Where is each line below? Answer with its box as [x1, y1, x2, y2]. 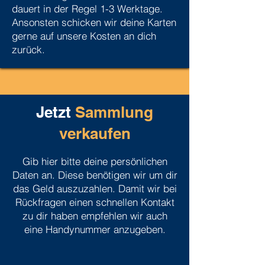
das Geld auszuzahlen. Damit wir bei [12, 182, 177, 195]
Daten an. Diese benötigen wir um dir [12, 169, 177, 181]
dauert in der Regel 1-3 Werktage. [12, 2, 163, 15]
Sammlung [75, 103, 153, 121]
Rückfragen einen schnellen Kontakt [15, 196, 174, 208]
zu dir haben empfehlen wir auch [22, 209, 167, 222]
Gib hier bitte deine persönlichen [22, 155, 167, 167]
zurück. [12, 43, 45, 56]
